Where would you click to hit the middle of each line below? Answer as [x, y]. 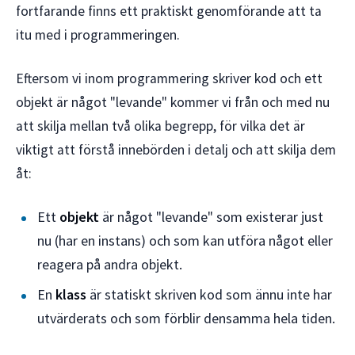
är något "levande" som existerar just [212, 216]
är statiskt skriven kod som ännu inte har [210, 294]
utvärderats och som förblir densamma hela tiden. [187, 318]
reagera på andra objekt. [110, 264]
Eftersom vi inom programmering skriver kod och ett [169, 79]
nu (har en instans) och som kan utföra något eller [185, 240]
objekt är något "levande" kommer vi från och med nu [173, 103]
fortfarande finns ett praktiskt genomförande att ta [169, 11]
